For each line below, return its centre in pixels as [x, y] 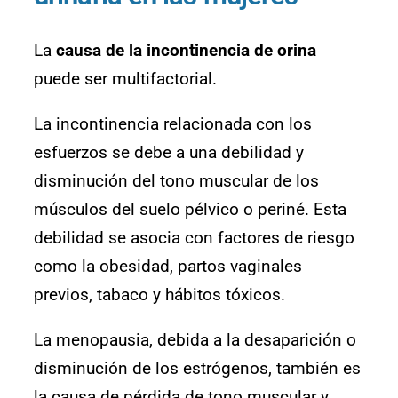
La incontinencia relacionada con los [173, 124]
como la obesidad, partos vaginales [168, 267]
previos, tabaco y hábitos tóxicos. [159, 295]
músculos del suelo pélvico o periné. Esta [190, 210]
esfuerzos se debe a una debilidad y [169, 153]
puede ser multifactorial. [125, 79]
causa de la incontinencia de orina [186, 51]
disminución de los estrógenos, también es [197, 369]
